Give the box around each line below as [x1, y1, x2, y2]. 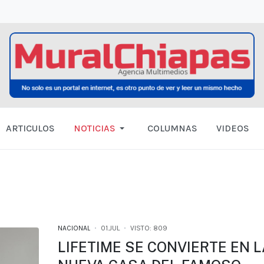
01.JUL [100, 223, 120, 232]
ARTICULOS [6, 122, 55, 134]
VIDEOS [216, 122, 249, 134]
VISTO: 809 [130, 223, 167, 232]
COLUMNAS [147, 122, 197, 134]
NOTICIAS [74, 122, 115, 134]
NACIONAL [57, 223, 90, 232]
